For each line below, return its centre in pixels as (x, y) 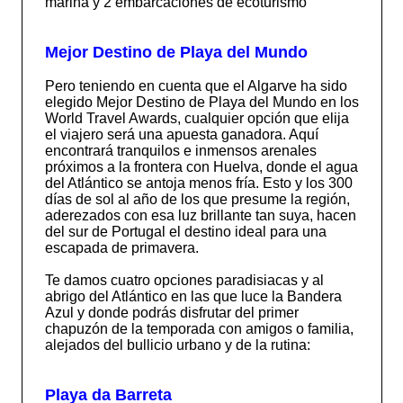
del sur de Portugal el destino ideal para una (185, 231)
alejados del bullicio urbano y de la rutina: (177, 345)
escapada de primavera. (121, 247)
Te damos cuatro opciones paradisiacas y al (184, 280)
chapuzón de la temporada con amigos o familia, (199, 328)
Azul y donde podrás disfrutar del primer (171, 312)
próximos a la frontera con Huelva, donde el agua (201, 166)
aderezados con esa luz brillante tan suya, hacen (200, 215)
